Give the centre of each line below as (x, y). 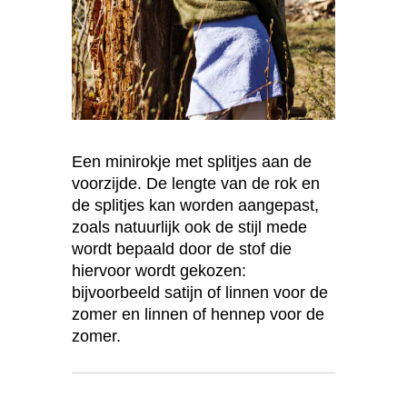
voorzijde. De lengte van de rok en (196, 184)
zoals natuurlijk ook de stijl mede (189, 228)
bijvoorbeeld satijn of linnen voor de (200, 293)
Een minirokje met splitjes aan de (192, 162)
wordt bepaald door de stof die (182, 249)
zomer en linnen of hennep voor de (198, 315)
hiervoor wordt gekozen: (159, 271)
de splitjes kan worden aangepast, (195, 206)
